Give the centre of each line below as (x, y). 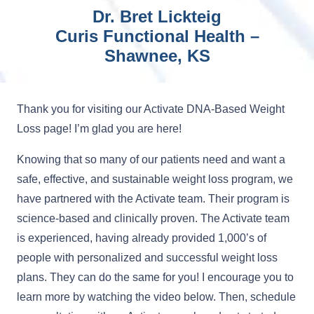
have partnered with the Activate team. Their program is (153, 198)
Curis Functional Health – (157, 36)
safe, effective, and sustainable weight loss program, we (155, 179)
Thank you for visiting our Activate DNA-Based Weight (151, 109)
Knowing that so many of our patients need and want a (151, 159)
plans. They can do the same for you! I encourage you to (155, 277)
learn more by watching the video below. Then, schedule (156, 296)
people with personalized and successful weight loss (147, 257)
